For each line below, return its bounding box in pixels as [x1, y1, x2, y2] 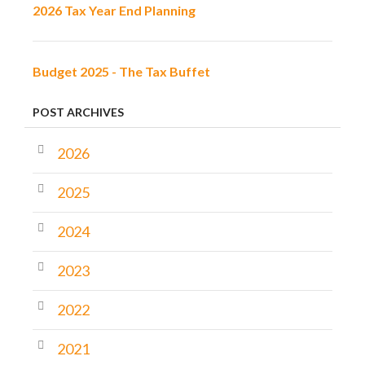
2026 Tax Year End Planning [33, 2, 196, 19]
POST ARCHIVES [33, 105, 124, 120]
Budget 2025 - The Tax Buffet [33, 64, 210, 80]
